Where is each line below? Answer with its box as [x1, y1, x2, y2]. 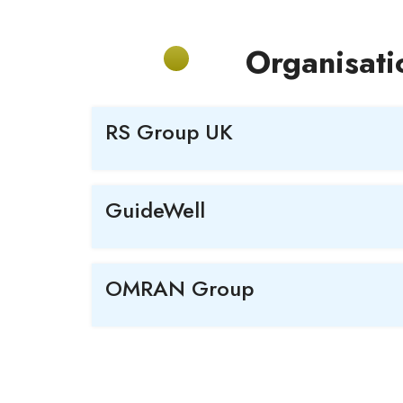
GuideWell [105, 193, 205, 226]
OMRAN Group [105, 272, 254, 304]
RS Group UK [105, 115, 233, 148]
